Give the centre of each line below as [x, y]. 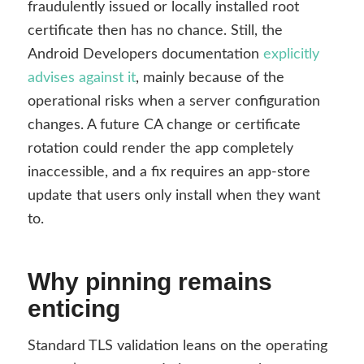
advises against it [81, 78]
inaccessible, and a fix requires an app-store [169, 173]
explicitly [291, 55]
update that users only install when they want [173, 196]
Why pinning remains [149, 282]
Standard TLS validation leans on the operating [177, 346]
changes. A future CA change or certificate [164, 126]
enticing [74, 309]
